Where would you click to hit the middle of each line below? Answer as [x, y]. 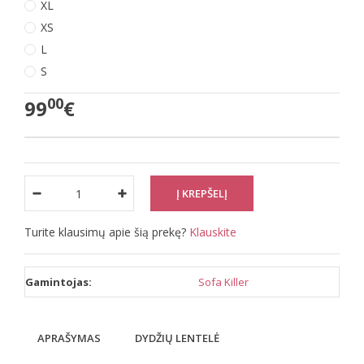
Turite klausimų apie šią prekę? [107, 232]
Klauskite [213, 232]
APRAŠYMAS [69, 338]
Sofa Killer [223, 282]
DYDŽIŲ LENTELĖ [177, 338]
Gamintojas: [58, 282]
